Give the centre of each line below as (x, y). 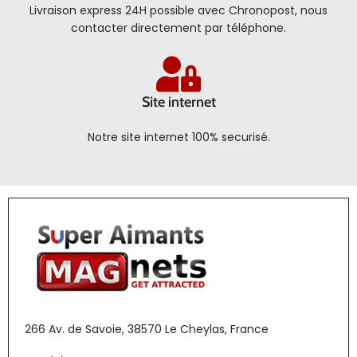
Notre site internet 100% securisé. (178, 137)
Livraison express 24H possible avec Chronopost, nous (178, 10)
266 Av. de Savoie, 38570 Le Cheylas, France (147, 329)
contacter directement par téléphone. (178, 27)
